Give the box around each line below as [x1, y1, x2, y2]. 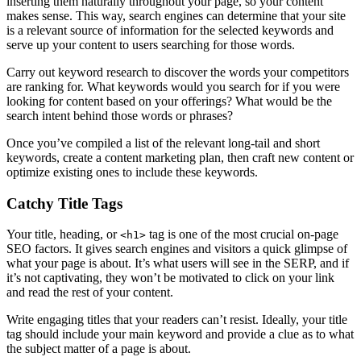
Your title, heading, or [6, 227, 120, 242]
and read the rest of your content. [6, 285, 173, 300]
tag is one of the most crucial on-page [146, 227, 338, 242]
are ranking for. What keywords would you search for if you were [6, 79, 340, 93]
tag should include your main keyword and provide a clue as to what [6, 327, 354, 342]
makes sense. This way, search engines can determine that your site [6, 8, 346, 23]
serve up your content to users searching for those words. [6, 37, 295, 52]
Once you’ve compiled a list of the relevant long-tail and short [6, 135, 320, 150]
